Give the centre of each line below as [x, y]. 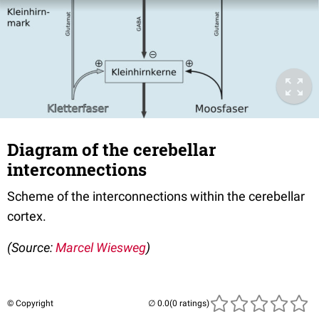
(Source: [31, 247]
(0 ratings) [189, 303]
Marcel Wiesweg [101, 247]
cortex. [27, 216]
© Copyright [30, 303]
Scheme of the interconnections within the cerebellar [156, 196]
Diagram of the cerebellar [111, 149]
